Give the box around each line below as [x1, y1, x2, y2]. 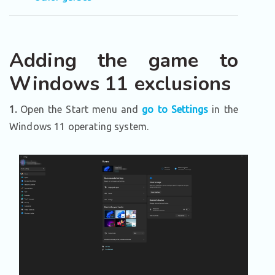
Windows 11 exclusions [9, 71, 231, 97]
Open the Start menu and [17, 104, 142, 115]
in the [208, 104, 238, 115]
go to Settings [142, 104, 209, 115]
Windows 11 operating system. [9, 121, 149, 132]
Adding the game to [9, 47, 238, 74]
